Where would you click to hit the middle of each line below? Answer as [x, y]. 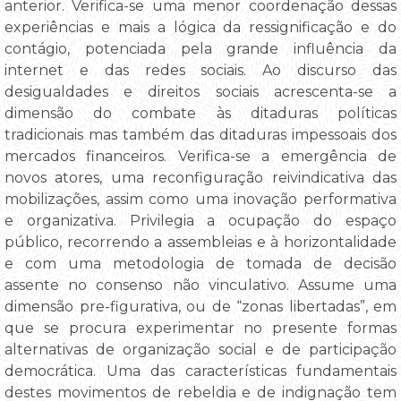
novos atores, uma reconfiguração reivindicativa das [200, 177]
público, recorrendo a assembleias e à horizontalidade [200, 242]
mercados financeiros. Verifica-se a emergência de [200, 156]
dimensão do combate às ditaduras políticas [200, 113]
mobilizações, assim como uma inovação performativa [200, 199]
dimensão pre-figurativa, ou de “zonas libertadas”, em [200, 306]
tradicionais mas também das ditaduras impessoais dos [200, 134]
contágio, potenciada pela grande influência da [200, 48]
